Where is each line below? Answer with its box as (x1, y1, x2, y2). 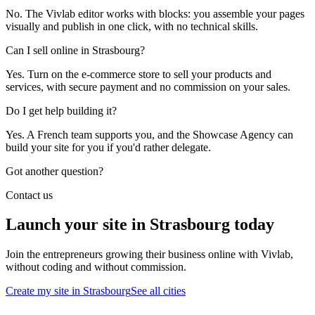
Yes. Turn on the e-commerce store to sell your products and (6, 67, 271, 80)
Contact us (6, 188, 53, 201)
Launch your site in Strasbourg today (6, 215, 274, 234)
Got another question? (6, 165, 103, 177)
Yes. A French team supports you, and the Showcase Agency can (6, 128, 293, 141)
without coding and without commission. (6, 261, 186, 274)
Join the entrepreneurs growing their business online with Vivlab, (6, 248, 293, 261)
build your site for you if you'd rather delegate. (6, 141, 211, 153)
